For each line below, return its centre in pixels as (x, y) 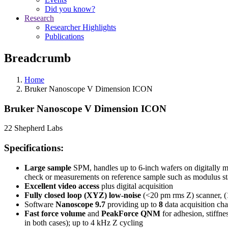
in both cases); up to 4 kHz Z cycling (84, 222)
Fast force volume (56, 213)
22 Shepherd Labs (33, 128)
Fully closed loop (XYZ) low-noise (83, 195)
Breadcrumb (37, 58)
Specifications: (34, 148)
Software (40, 204)
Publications (64, 36)
